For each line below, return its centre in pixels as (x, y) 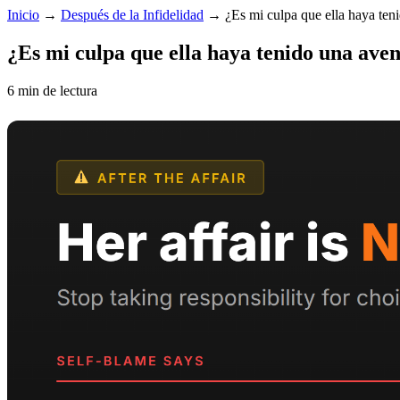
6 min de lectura (52, 90)
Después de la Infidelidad (132, 15)
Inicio (23, 15)
